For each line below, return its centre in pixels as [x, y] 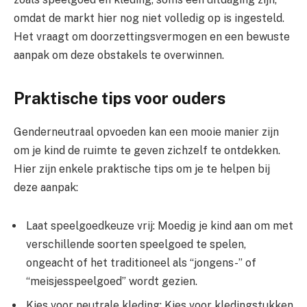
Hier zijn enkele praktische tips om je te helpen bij [142, 169]
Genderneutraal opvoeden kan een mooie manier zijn [146, 132]
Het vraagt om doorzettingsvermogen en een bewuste [152, 37]
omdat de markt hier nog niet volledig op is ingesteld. [149, 19]
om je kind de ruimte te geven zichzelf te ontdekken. [147, 151]
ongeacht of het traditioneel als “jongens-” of [141, 263]
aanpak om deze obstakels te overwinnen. [119, 56]
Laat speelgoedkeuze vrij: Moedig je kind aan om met [160, 226]
